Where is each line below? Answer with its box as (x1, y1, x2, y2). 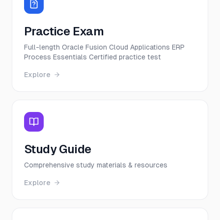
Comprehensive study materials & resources (24, 161, 167, 169)
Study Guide (24, 142, 91, 156)
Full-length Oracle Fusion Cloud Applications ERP (24, 43, 185, 51)
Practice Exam (24, 25, 104, 38)
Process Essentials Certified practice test (24, 53, 161, 61)
